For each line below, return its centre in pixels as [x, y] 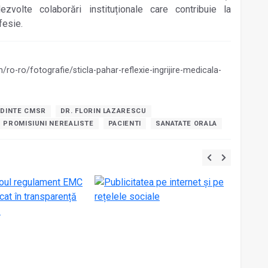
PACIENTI [124, 123]
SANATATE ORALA [186, 123]
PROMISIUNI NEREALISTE [48, 123]
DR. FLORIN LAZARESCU [103, 111]
